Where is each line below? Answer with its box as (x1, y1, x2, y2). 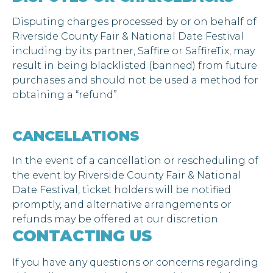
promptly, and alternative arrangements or (12, 199, 232, 211)
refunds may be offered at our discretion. (12, 213, 220, 225)
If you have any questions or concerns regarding (12, 257, 258, 269)
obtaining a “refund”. (12, 88, 119, 101)
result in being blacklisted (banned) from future (12, 59, 257, 71)
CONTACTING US (12, 226, 152, 246)
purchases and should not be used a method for (12, 74, 258, 86)
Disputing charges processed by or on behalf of (12, 15, 257, 27)
